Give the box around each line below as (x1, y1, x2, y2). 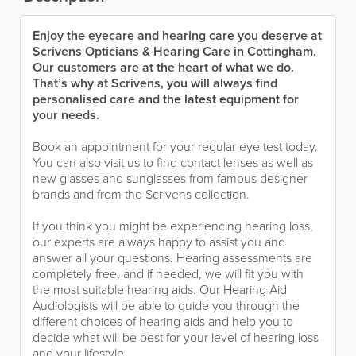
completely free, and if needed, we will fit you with (33, 264, 304, 283)
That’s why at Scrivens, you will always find (33, 73, 277, 92)
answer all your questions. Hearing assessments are (33, 248, 312, 267)
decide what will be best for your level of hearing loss (33, 327, 319, 346)
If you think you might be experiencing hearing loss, (33, 216, 313, 235)
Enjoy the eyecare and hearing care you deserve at (33, 25, 322, 44)
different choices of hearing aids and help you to (33, 311, 293, 331)
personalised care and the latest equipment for (33, 89, 299, 108)
